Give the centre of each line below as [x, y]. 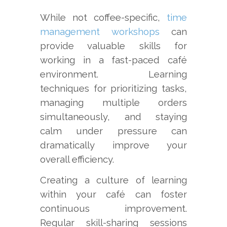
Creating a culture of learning [113, 180]
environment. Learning [113, 74]
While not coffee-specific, [103, 17]
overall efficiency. [77, 159]
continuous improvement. [113, 208]
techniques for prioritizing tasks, [113, 88]
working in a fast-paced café [113, 60]
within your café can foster [113, 194]
